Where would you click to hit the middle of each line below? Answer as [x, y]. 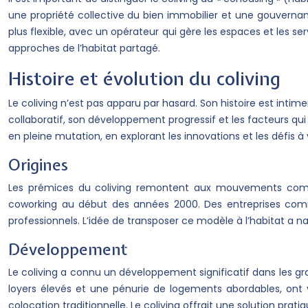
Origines [38, 165]
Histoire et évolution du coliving [144, 78]
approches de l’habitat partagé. [84, 48]
